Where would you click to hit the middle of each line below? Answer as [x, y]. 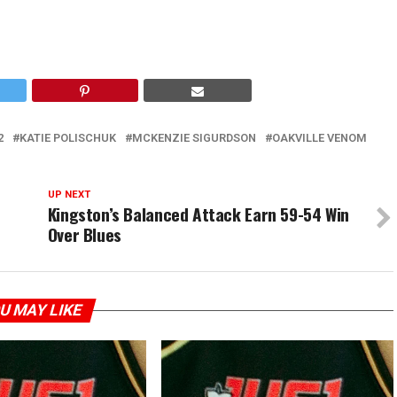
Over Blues [84, 234]
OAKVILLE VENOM [319, 138]
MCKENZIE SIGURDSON [194, 138]
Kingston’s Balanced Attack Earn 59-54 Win [198, 214]
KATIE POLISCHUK [68, 138]
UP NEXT [69, 195]
